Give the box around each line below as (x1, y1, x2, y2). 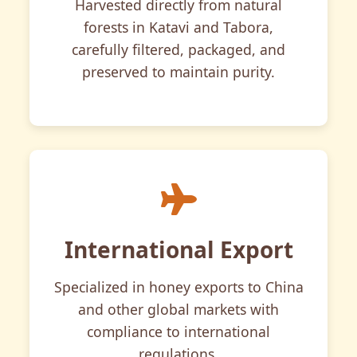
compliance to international (87, 321, 270, 341)
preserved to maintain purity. (82, 61, 275, 81)
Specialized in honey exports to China (53, 277, 304, 296)
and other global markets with (78, 299, 279, 319)
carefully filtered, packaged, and (72, 39, 285, 59)
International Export (64, 233, 293, 265)
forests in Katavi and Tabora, (84, 17, 273, 37)
